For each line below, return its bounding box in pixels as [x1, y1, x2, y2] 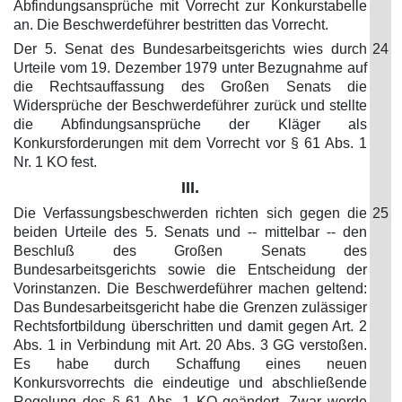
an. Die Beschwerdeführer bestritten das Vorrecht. [13, 17, 328, 32]
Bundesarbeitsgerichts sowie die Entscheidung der [13, 262, 367, 277]
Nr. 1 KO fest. [13, 154, 97, 170]
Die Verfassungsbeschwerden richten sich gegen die [13, 205, 367, 221]
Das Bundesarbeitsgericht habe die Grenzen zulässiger [13, 300, 367, 315]
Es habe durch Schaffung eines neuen [13, 356, 367, 371]
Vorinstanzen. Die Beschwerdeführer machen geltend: [13, 281, 367, 296]
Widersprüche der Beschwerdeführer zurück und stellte [13, 98, 367, 113]
